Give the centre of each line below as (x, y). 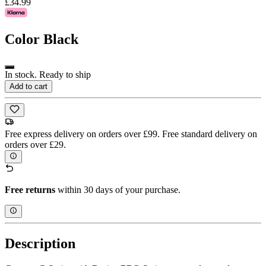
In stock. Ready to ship (48, 75)
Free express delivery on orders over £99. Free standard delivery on (131, 134)
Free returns (30, 190)
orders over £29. (35, 144)
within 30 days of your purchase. (118, 190)
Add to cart (28, 87)
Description (40, 244)
